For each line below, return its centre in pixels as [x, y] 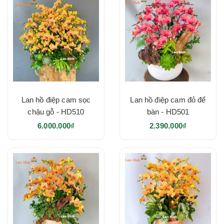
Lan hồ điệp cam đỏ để [168, 99]
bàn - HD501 [168, 111]
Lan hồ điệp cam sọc [56, 99]
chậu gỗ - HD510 [56, 111]
